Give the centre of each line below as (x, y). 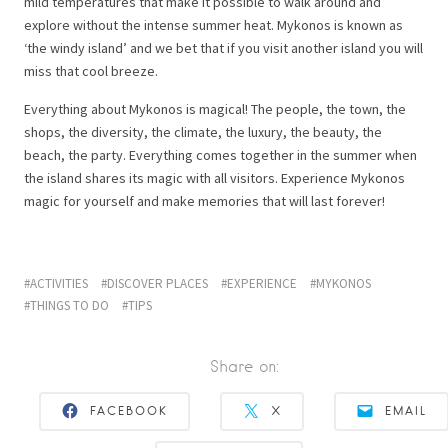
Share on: (244, 366)
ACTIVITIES (59, 283)
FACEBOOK (129, 410)
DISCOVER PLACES (157, 283)
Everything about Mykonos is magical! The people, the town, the (215, 108)
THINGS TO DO (69, 305)
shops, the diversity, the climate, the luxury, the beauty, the (203, 131)
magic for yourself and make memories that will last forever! (204, 200)
